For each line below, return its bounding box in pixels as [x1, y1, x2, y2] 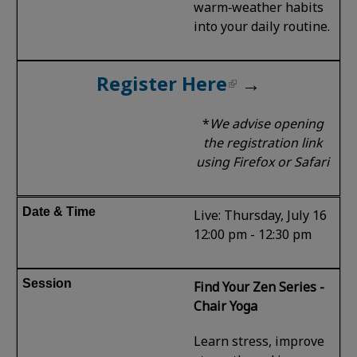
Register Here [96, 69, 227, 96]
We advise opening [209, 114, 324, 132]
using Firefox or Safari [196, 152, 330, 171]
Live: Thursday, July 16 [194, 206, 328, 224]
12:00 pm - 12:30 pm [194, 225, 312, 243]
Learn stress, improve [194, 331, 325, 350]
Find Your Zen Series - [194, 277, 325, 296]
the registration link [202, 133, 323, 151]
